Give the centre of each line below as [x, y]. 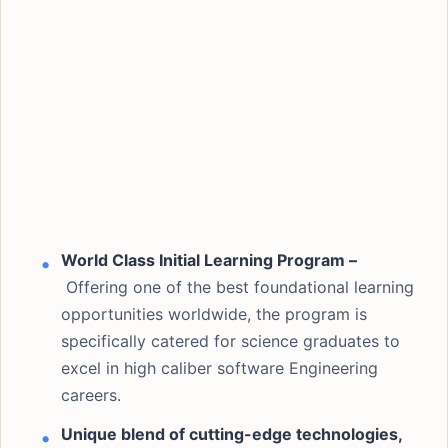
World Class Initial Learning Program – [209, 260]
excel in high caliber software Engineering [219, 368]
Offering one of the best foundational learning [237, 287]
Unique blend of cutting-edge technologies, [231, 434]
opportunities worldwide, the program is [214, 314]
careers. [91, 395]
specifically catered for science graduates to [230, 341]
